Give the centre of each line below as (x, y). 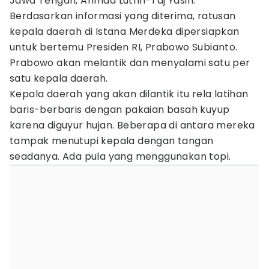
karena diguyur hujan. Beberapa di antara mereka (132, 125)
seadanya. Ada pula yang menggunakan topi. (120, 156)
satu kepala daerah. (59, 78)
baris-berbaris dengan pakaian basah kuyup (120, 110)
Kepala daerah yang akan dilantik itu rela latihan (129, 94)
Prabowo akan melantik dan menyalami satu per (130, 63)
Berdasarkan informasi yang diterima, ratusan (123, 16)
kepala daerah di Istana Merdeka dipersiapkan (125, 32)
